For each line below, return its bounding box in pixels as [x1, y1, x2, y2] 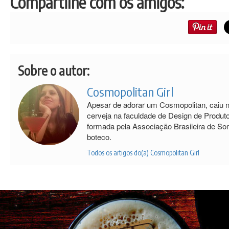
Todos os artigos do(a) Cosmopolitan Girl [87, 148, 199, 157]
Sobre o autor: [18, 61, 89, 79]
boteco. [87, 131, 111, 142]
